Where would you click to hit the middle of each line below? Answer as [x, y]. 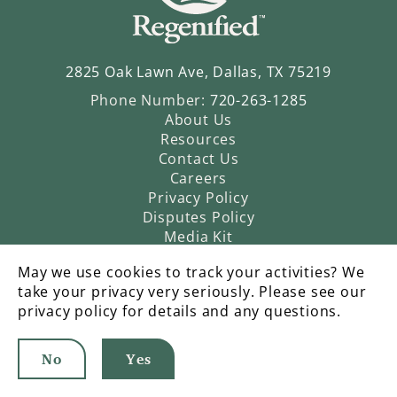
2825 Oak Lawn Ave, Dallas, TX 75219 [198, 72]
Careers [198, 178]
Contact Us [198, 159]
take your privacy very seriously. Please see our [192, 292]
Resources [198, 139]
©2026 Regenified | [116, 374]
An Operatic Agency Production [251, 374]
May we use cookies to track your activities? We [191, 272]
